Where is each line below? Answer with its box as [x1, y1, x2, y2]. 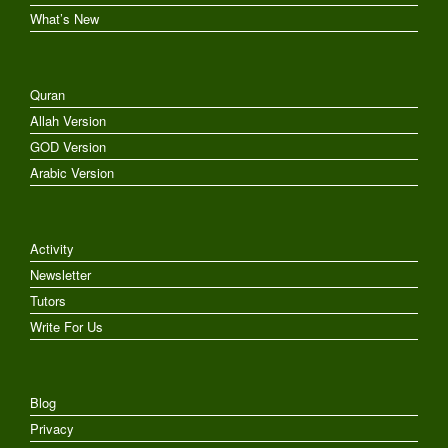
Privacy [30, 418, 74, 438]
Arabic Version [30, 162, 114, 182]
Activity [30, 238, 74, 258]
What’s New [30, 8, 99, 28]
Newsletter [30, 264, 91, 284]
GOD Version [30, 136, 106, 156]
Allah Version [30, 110, 106, 130]
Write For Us [30, 316, 103, 336]
